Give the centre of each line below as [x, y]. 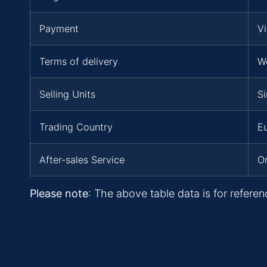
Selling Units [67, 94]
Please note [59, 194]
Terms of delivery [79, 62]
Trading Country [76, 127]
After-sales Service [82, 160]
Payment [59, 29]
